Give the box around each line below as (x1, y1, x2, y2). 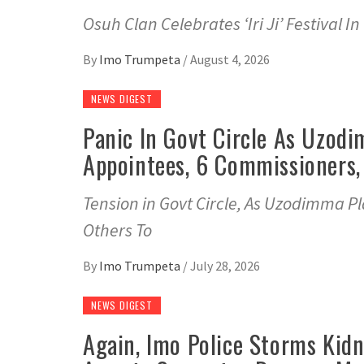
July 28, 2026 (190, 258, 260, 275)
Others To (83, 219, 152, 242)
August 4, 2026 (190, 51, 270, 68)
